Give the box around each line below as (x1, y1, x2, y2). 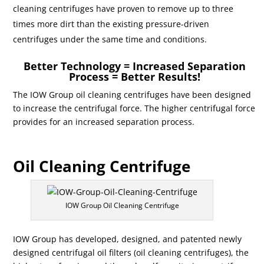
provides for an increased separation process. (13, 115, 195, 127)
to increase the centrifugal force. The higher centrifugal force (13, 102, 256, 114)
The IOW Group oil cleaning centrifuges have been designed (13, 88, 252, 100)
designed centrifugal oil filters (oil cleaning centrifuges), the (13, 246, 249, 258)
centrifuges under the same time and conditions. (13, 33, 207, 45)
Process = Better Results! (68, 69, 200, 84)
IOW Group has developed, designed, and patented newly (13, 233, 242, 245)
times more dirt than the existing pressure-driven (13, 18, 210, 29)
